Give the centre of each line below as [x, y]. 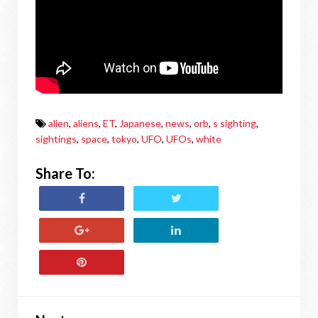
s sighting [235, 123]
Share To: [65, 173]
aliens [86, 123]
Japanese [140, 123]
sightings [56, 139]
